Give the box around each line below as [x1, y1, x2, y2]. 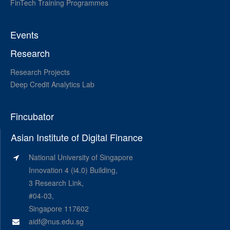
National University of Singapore [29, 152, 133, 163]
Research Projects [10, 66, 70, 77]
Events [10, 27, 39, 41]
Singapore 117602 [29, 203, 89, 214]
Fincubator [10, 109, 54, 123]
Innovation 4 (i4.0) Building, [29, 165, 118, 176]
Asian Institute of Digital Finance [11, 130, 143, 144]
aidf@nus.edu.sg [29, 216, 84, 227]
